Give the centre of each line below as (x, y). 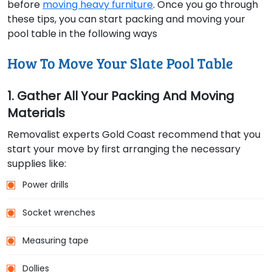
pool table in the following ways (82, 34)
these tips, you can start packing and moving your (126, 19)
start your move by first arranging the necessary (124, 149)
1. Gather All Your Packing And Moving (121, 96)
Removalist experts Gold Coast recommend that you (134, 135)
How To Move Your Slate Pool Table (120, 63)
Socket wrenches (59, 213)
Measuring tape (56, 241)
